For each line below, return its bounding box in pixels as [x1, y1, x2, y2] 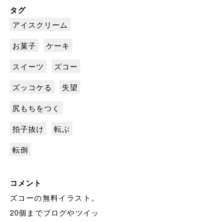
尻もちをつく [12, 103, 60, 113]
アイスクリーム [12, 19, 68, 30]
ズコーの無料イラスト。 [10, 192, 99, 203]
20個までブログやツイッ [10, 207, 99, 218]
